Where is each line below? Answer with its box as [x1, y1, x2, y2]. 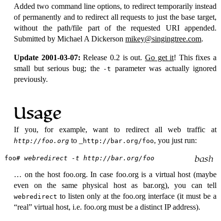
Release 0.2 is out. [80, 53, 145, 62]
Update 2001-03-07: [14, 53, 80, 62]
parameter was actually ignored [111, 64, 217, 73]
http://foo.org [14, 137, 70, 145]
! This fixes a [174, 53, 217, 62]
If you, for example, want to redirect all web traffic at [14, 125, 217, 134]
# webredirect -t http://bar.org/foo [16, 154, 154, 162]
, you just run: [154, 136, 197, 145]
